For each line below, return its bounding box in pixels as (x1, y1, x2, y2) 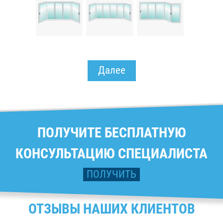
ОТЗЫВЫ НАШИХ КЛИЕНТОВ (28, 200, 195, 217)
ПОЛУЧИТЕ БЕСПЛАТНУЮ (37, 124, 186, 141)
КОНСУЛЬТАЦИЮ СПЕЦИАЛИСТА (15, 145, 208, 162)
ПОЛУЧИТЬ (87, 168, 136, 180)
